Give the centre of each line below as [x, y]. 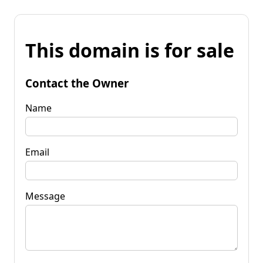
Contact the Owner [77, 83]
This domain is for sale [130, 50]
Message [45, 196]
